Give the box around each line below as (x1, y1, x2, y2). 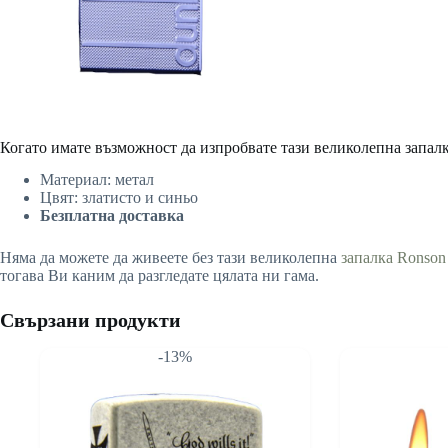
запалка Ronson (341, 249, 446, 267)
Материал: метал (40, 171, 154, 189)
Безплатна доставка (40, 207, 184, 225)
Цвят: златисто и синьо (40, 189, 198, 207)
